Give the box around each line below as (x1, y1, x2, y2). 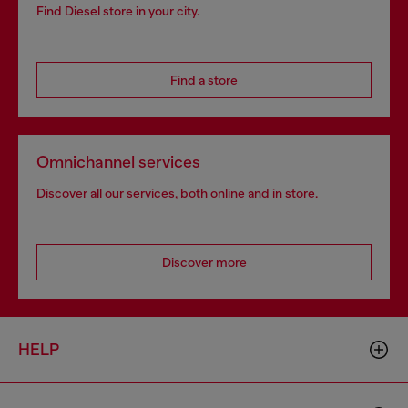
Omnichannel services (36, 153, 200, 171)
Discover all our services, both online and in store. (36, 186, 318, 200)
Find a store (170, 73, 238, 87)
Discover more (161, 255, 247, 270)
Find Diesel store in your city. (36, 4, 199, 18)
